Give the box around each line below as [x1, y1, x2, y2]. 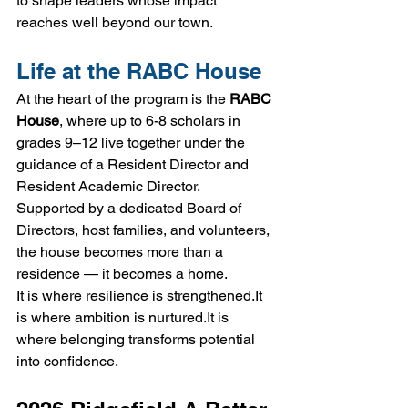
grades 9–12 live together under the [16, 134, 249, 152]
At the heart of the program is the [16, 90, 229, 108]
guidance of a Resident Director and [16, 156, 252, 174]
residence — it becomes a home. [16, 265, 228, 283]
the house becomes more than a [16, 243, 227, 261]
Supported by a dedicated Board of [16, 199, 245, 218]
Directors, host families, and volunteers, [16, 221, 273, 240]
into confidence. [16, 352, 118, 371]
